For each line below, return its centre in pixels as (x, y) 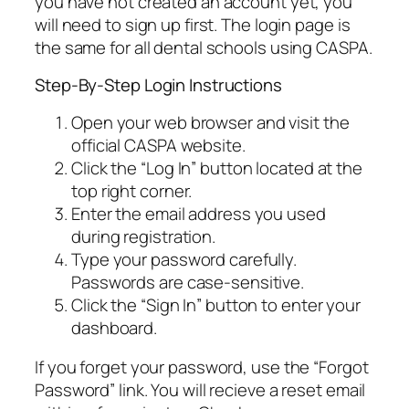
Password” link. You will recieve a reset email (200, 390)
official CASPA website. (158, 145)
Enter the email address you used (199, 213)
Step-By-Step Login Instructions (158, 85)
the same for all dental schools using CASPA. (204, 47)
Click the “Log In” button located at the (217, 168)
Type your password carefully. (184, 259)
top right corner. (132, 190)
